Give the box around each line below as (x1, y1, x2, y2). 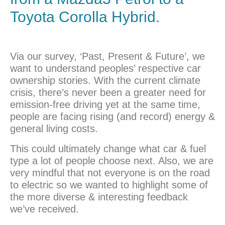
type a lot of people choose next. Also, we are (10, 155, 213, 167)
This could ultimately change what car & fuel (10, 143, 206, 155)
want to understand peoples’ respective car (10, 63, 201, 74)
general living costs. (10, 123, 98, 135)
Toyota (10, 9, 55, 26)
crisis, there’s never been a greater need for (10, 87, 206, 98)
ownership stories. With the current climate (10, 75, 200, 86)
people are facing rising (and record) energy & (10, 111, 215, 123)
